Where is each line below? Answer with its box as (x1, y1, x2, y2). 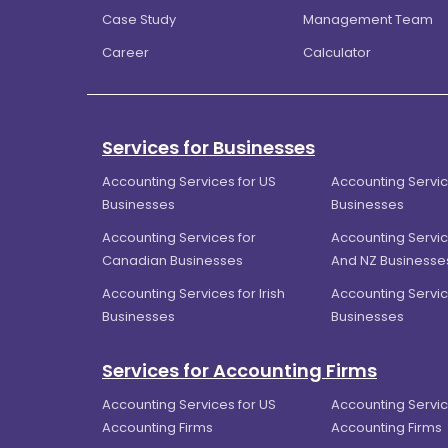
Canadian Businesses (102, 251, 243, 271)
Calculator (303, 43, 372, 63)
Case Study (102, 10, 176, 30)
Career (102, 43, 149, 63)
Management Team (303, 10, 434, 30)
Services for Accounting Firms (102, 358, 377, 384)
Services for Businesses (102, 135, 315, 161)
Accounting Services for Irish (102, 284, 285, 304)
